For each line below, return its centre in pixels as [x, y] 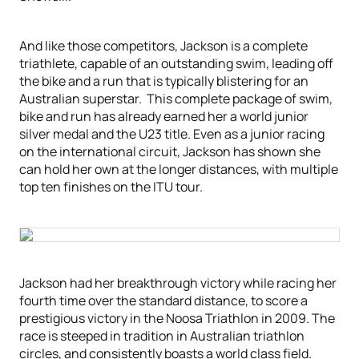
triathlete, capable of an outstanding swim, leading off [176, 63]
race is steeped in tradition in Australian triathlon [162, 336]
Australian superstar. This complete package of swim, [176, 99]
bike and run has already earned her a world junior [164, 116]
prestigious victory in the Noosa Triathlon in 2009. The [177, 318]
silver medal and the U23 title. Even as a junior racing [172, 134]
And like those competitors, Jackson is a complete [163, 46]
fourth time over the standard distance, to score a [163, 301]
